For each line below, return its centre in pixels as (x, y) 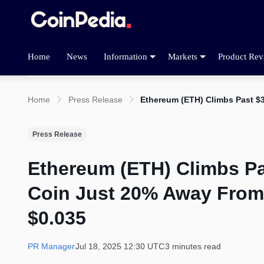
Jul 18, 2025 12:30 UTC (120, 247)
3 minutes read (193, 247)
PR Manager (51, 247)
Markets (183, 56)
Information (126, 56)
